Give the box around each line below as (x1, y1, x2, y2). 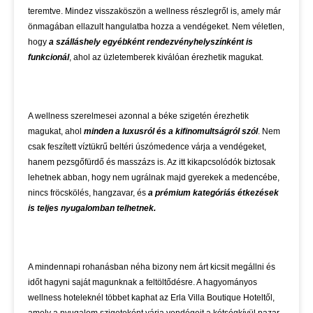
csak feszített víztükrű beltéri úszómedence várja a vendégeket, (28, 142, 266, 152)
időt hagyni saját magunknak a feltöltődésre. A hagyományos (28, 277, 257, 288)
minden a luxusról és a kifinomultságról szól (84, 126, 258, 137)
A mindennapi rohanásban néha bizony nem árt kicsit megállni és (28, 262, 275, 272)
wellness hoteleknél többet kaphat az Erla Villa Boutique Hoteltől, (28, 293, 275, 303)
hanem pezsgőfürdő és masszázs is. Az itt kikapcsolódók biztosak (28, 157, 275, 168)
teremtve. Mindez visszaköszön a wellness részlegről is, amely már (28, 6, 281, 17)
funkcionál (28, 52, 69, 63)
